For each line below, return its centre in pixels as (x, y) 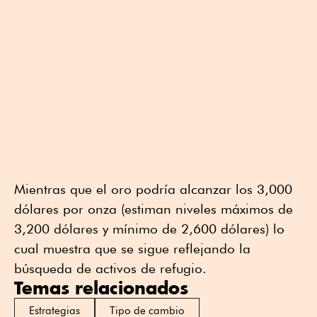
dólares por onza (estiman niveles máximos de (154, 208)
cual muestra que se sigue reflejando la (132, 248)
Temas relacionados (101, 287)
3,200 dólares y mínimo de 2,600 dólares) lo (149, 228)
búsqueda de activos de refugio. (110, 268)
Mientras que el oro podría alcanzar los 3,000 (153, 189)
